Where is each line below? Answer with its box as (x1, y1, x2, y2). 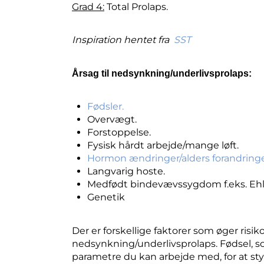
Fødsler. (87, 101, 124, 113)
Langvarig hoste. (87, 166, 166, 177)
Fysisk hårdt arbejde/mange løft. (87, 140, 239, 151)
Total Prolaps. (104, 1, 168, 13)
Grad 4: (72, 1, 104, 13)
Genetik (87, 192, 126, 203)
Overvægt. (87, 114, 137, 126)
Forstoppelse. (87, 127, 151, 138)
